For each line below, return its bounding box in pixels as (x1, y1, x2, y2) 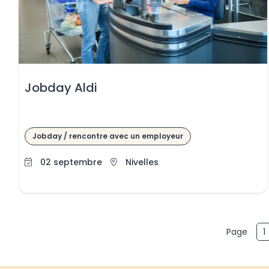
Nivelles (125, 156, 159, 168)
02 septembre (38, 156, 105, 168)
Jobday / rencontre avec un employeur (32, 130, 184, 141)
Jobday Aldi (25, 79, 98, 96)
